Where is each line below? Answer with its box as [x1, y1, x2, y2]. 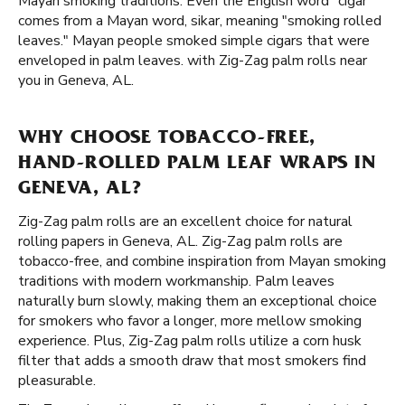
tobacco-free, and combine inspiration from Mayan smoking [18, 251, 386, 271]
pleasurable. [18, 371, 96, 391]
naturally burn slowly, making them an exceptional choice [18, 291, 377, 311]
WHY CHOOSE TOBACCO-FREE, [18, 129, 316, 149]
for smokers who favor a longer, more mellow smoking [18, 311, 362, 331]
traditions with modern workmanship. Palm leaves [18, 271, 334, 291]
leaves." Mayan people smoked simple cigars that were [18, 31, 370, 51]
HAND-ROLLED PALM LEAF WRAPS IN [18, 155, 376, 174]
